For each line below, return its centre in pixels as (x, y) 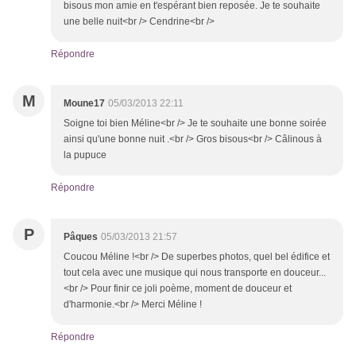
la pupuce (85, 155)
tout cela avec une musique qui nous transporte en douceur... (195, 273)
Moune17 (84, 104)
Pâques (81, 237)
